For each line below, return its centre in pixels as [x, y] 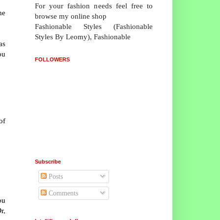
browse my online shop [71, 16]
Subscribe [48, 161]
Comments [62, 193]
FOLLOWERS [52, 59]
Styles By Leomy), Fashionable [83, 36]
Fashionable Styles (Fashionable [94, 26]
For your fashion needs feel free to [94, 5]
